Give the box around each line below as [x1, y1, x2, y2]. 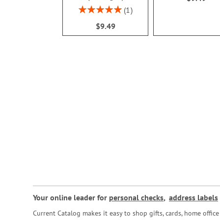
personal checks [109, 192, 164, 202]
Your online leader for [33, 192, 109, 202]
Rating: [78, 3, 99, 13]
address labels [169, 192, 218, 202]
